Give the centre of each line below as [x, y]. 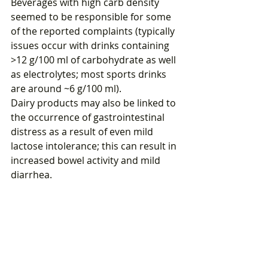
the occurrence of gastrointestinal [89, 118]
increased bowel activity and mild [87, 161]
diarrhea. [31, 175]
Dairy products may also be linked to [95, 103]
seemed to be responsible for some [92, 17]
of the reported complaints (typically [94, 31]
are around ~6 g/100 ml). [66, 89]
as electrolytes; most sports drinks [90, 74]
